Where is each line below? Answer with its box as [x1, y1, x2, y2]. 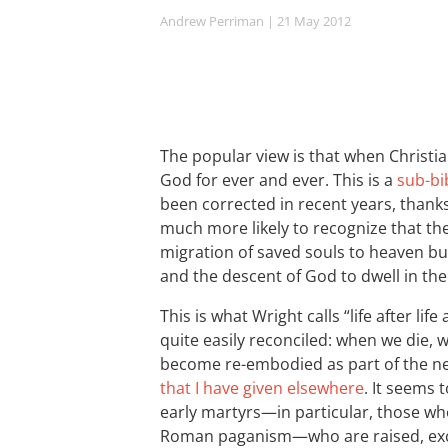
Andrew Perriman [160, 12, 264, 30]
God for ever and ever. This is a [160, 169, 397, 191]
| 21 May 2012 [264, 12, 351, 30]
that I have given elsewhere [160, 377, 364, 399]
